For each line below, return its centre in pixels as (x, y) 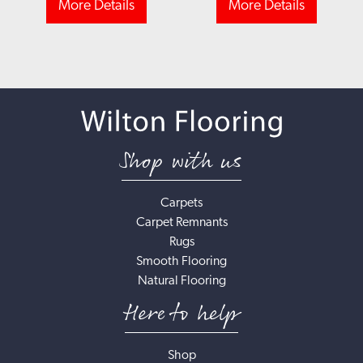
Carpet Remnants (181, 222)
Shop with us (181, 161)
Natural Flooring (181, 281)
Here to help (181, 314)
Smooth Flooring (181, 261)
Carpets (181, 203)
